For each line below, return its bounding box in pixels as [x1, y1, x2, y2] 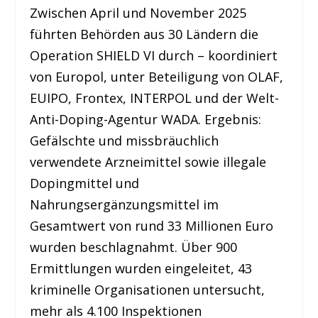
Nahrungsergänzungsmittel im [30, 196, 219, 214]
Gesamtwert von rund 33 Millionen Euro [30, 217, 274, 235]
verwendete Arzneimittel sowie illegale [30, 153, 267, 171]
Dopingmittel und [30, 175, 140, 192]
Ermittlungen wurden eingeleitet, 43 [30, 260, 253, 278]
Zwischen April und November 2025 [30, 4, 247, 22]
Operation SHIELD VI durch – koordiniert [30, 47, 278, 65]
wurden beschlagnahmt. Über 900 [30, 238, 238, 256]
